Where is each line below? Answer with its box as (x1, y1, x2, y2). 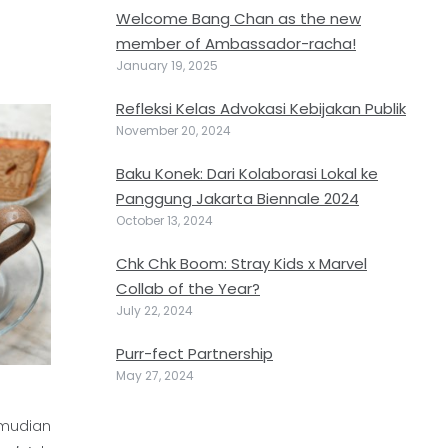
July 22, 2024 (116, 302, 193, 319)
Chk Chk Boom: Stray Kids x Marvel (116, 253, 367, 274)
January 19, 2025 (116, 57, 218, 74)
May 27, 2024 (116, 367, 194, 384)
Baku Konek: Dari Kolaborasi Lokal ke (116, 163, 378, 184)
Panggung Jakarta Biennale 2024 (116, 188, 359, 209)
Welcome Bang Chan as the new (116, 8, 361, 29)
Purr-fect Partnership (116, 343, 273, 364)
